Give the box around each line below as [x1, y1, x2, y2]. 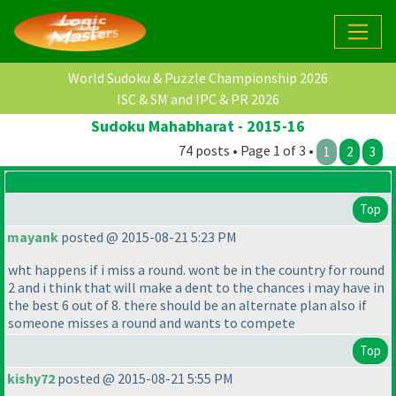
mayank [7, 228, 58, 247]
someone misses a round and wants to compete [8, 314, 295, 332]
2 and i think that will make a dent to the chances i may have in [8, 278, 385, 297]
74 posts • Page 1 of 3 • [179, 141, 316, 160]
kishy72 [7, 369, 55, 388]
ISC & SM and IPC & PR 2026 [117, 90, 279, 109]
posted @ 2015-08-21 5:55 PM [55, 369, 233, 388]
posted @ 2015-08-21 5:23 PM [58, 228, 237, 247]
